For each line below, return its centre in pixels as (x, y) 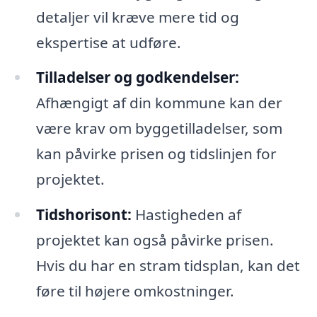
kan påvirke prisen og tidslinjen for (156, 154)
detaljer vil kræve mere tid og (137, 17)
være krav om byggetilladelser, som (159, 128)
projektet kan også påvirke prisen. (155, 240)
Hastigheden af (186, 215)
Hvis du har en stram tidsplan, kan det (168, 266)
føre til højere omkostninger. (135, 291)
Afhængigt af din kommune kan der (159, 103)
